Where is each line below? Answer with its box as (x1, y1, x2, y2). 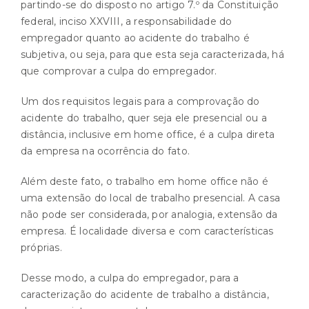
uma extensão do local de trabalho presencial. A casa (21, 191, 280, 204)
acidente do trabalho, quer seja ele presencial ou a (21, 111, 267, 124)
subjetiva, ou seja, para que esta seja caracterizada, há (21, 48, 284, 61)
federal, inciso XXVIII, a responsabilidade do (21, 14, 232, 28)
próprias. (21, 241, 62, 254)
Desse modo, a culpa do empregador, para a (21, 271, 239, 284)
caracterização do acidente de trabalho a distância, (21, 288, 269, 301)
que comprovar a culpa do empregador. (21, 64, 217, 77)
